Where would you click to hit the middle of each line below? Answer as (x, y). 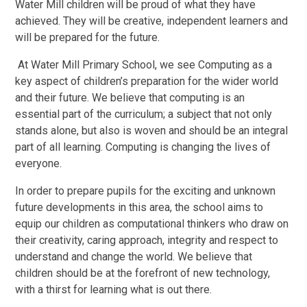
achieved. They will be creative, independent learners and (152, 21)
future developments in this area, (94, 208)
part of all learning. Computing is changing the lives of (143, 147)
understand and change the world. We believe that (134, 257)
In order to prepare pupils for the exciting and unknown (146, 191)
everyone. (39, 164)
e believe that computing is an (173, 98)
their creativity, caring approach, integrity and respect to (147, 241)
